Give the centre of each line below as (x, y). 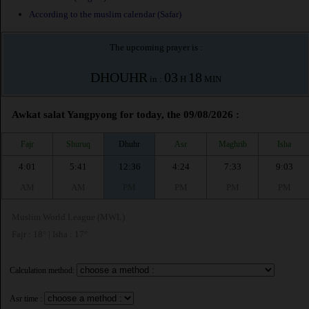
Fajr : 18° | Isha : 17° (50, 235)
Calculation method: (42, 271)
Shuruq (78, 144)
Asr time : (26, 299)
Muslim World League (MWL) (68, 217)
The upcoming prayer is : (156, 48)
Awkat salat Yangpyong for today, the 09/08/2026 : (126, 115)
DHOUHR (119, 78)
